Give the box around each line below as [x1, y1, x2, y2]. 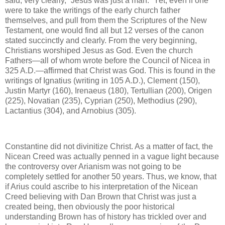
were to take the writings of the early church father [5, 6, 180, 15]
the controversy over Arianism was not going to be [5, 162, 181, 171]
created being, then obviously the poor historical [5, 202, 175, 211]
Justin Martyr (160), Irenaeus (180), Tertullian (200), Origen [5, 86, 212, 95]
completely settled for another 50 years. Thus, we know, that [5, 172, 216, 181]
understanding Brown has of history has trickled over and [5, 212, 206, 221]
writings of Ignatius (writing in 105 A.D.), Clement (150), [5, 76, 200, 85]
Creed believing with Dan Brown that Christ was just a [5, 192, 196, 201]
